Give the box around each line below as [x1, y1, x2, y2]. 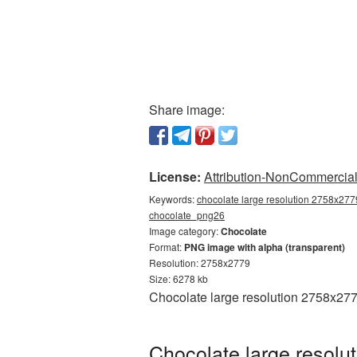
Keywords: [149, 192, 197, 206]
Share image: [149, 100, 225, 119]
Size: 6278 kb [149, 272, 208, 285]
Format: [149, 240, 184, 253]
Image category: [149, 224, 221, 237]
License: [149, 167, 201, 186]
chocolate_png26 [149, 208, 225, 222]
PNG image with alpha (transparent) [184, 240, 345, 254]
